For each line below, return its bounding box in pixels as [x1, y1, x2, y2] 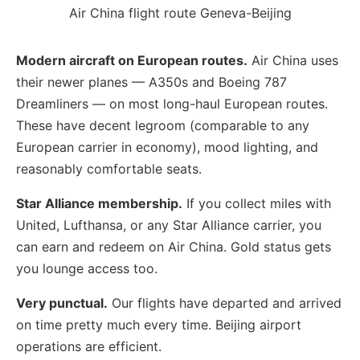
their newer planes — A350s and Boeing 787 [16, 73, 287, 90]
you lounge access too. [16, 260, 157, 276]
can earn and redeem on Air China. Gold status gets [16, 238, 331, 255]
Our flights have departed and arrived [108, 294, 342, 311]
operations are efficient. [16, 337, 162, 354]
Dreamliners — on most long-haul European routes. [16, 95, 328, 112]
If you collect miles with [182, 194, 331, 211]
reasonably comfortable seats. [16, 160, 202, 177]
